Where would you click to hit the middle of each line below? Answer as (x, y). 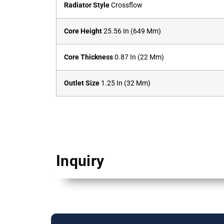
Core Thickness (88, 57)
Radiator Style (87, 5)
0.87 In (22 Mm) (138, 57)
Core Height (83, 31)
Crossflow (126, 5)
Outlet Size (82, 83)
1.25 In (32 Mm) (125, 83)
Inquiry (80, 160)
